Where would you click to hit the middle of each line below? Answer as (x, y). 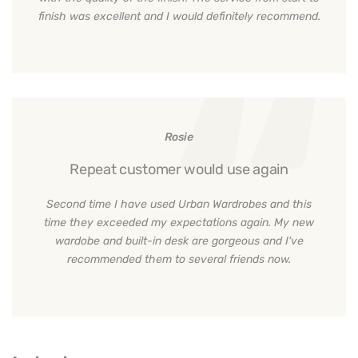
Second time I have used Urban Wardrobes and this (179, 205)
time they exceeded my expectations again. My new (179, 223)
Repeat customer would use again (179, 170)
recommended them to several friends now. (179, 260)
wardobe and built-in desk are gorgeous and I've (179, 241)
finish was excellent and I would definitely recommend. (179, 17)
